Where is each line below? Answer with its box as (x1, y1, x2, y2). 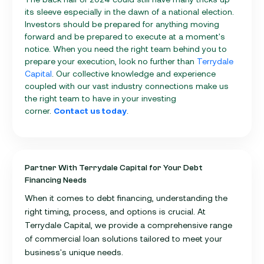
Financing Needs (25, 175, 87, 185)
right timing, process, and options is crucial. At (25, 206, 206, 216)
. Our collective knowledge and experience (52, 68, 216, 78)
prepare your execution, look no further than (25, 55, 197, 66)
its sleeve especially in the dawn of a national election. (25, 6, 234, 16)
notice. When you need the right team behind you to (25, 43, 227, 54)
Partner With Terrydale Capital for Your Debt (25, 163, 203, 173)
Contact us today (54, 105, 127, 115)
